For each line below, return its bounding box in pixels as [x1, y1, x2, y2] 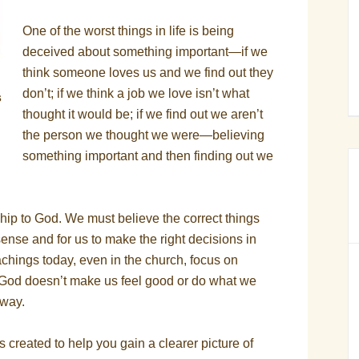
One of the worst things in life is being [22, 24, 234, 38]
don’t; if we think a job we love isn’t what [22, 87, 249, 100]
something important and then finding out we [22, 149, 273, 163]
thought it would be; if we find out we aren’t [22, 107, 263, 121]
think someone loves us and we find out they [22, 66, 273, 79]
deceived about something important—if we [22, 45, 268, 58]
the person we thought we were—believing [22, 128, 264, 142]
